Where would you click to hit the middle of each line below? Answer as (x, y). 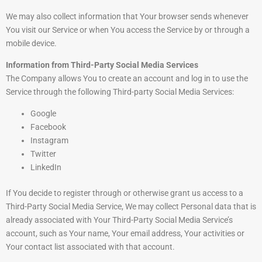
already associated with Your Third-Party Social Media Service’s (119, 220)
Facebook (48, 127)
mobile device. (31, 44)
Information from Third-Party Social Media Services (102, 65)
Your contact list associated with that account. (90, 247)
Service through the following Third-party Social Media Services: (120, 92)
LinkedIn (46, 168)
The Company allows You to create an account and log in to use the (127, 79)
